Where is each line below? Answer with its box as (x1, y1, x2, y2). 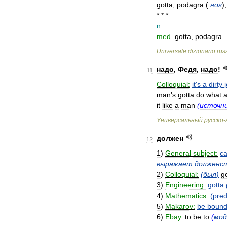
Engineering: (165, 181, 206, 189)
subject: (193, 149, 218, 157)
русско (204, 117, 223, 124)
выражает (157, 160, 193, 168)
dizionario (188, 48, 215, 55)
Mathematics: (165, 192, 208, 200)
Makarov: (165, 202, 195, 210)
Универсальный (157, 117, 203, 124)
